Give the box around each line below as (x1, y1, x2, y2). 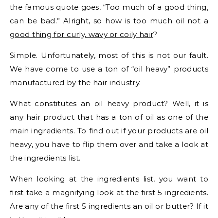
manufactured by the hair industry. (10, 78, 141, 87)
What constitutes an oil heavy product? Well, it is (10, 99, 208, 108)
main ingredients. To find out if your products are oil (10, 126, 208, 135)
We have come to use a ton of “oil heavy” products (10, 64, 208, 73)
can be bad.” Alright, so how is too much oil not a (10, 16, 208, 25)
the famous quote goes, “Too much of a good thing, (10, 2, 208, 12)
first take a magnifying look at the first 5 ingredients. (10, 188, 208, 197)
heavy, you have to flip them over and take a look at (10, 140, 208, 149)
